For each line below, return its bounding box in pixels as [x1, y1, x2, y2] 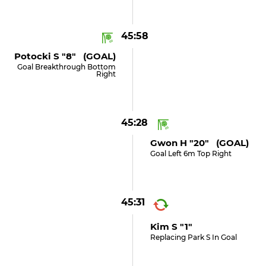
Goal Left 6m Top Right [150, 149, 232, 158]
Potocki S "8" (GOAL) [14, 50, 116, 62]
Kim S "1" [150, 221, 192, 232]
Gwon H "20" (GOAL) [150, 137, 249, 148]
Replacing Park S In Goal [150, 233, 237, 242]
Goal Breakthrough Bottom [17, 62, 116, 71]
